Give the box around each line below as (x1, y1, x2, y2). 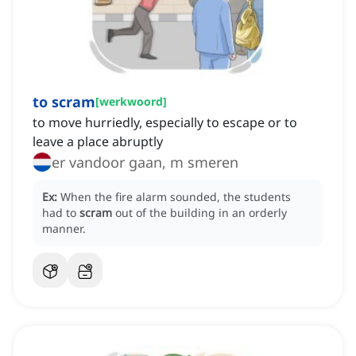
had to (42, 205, 79, 221)
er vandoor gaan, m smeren (52, 153, 238, 172)
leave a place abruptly (33, 133, 163, 151)
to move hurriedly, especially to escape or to (33, 114, 297, 132)
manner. (42, 221, 86, 237)
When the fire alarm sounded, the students (60, 189, 291, 205)
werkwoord (99, 94, 163, 110)
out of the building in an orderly (115, 205, 287, 221)
